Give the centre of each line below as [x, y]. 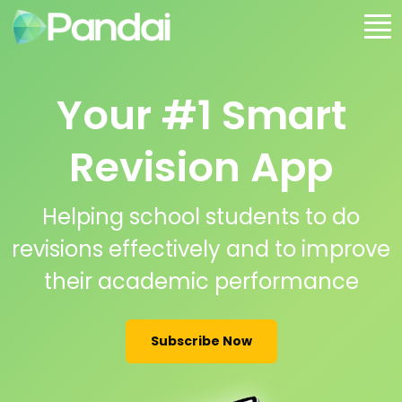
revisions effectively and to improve [201, 249]
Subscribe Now [201, 341]
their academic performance [201, 281]
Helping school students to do [201, 217]
